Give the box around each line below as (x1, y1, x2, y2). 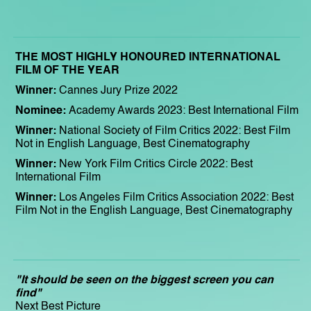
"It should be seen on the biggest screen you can (15, 274, 274, 286)
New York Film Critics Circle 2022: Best (56, 158, 253, 170)
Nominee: (15, 105, 69, 117)
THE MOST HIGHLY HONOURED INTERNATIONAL (15, 51, 280, 63)
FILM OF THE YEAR (15, 65, 119, 76)
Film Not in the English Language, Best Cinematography (15, 205, 292, 217)
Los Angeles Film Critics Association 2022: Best (59, 192, 294, 203)
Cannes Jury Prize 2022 (56, 85, 178, 96)
